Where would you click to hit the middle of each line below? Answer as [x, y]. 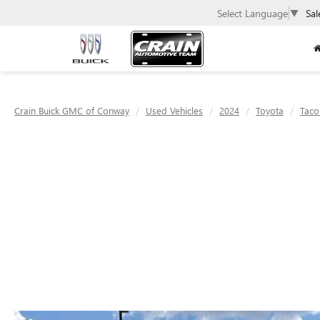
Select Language [252, 13]
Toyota [270, 110]
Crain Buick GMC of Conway [72, 110]
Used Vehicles [174, 110]
